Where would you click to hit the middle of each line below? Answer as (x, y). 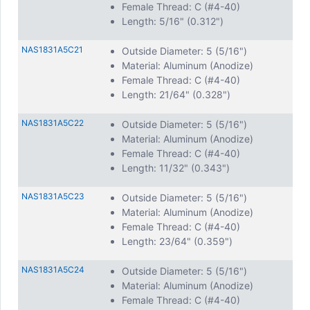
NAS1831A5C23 (53, 196)
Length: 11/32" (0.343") (176, 168)
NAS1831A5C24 (53, 270)
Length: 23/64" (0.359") (177, 241)
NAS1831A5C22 (53, 123)
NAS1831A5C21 (52, 49)
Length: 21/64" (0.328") (176, 94)
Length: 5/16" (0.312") (173, 21)
